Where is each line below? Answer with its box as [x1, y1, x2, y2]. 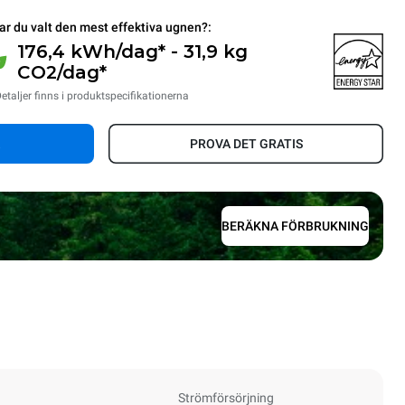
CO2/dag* [16, 61, 107, 83]
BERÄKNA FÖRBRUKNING [221, 219, 369, 233]
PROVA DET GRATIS [189, 137, 303, 151]
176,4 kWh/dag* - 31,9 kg [16, 41, 248, 62]
